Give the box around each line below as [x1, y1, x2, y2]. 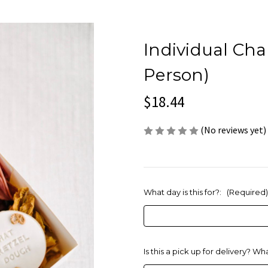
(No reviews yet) [200, 124, 266, 136]
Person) [144, 65, 209, 85]
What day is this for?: [144, 187, 223, 197]
